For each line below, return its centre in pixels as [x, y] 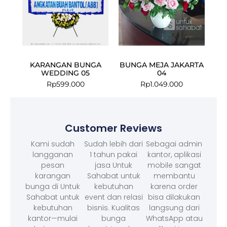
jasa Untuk [113, 165]
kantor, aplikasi [174, 155]
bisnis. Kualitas [113, 208]
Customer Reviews [113, 128]
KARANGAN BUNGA [65, 65]
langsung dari [174, 208]
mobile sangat [174, 165]
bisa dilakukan [174, 197]
